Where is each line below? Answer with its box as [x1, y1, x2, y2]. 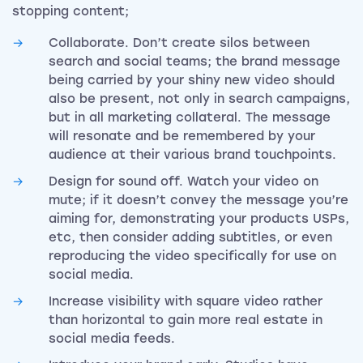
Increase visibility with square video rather [49, 294, 322, 310]
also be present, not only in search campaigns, [49, 92, 350, 107]
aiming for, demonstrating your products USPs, [49, 211, 349, 227]
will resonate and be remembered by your [49, 129, 315, 144]
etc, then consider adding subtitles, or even [49, 230, 332, 246]
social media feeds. [49, 331, 175, 347]
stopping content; [12, 4, 129, 19]
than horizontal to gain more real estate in [49, 313, 322, 328]
